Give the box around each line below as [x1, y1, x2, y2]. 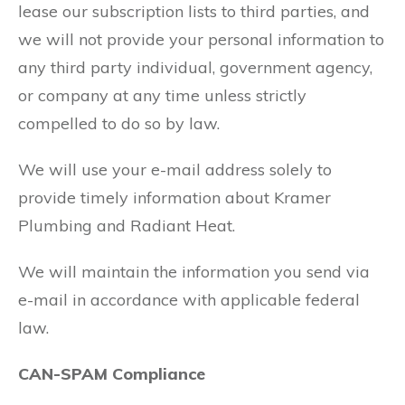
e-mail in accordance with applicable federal [18, 289, 360, 310]
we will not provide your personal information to [18, 29, 384, 50]
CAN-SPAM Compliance [18, 363, 205, 384]
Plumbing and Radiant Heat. [18, 215, 235, 236]
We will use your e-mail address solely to [18, 159, 332, 180]
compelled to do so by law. [18, 113, 220, 134]
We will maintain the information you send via [18, 261, 370, 282]
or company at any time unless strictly [18, 85, 306, 106]
